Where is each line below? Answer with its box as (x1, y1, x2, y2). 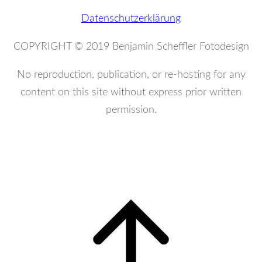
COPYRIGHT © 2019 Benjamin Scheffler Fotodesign (13, 42, 249, 53)
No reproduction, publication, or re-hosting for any (16, 70, 246, 81)
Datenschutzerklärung (81, 13, 181, 25)
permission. (105, 105, 157, 116)
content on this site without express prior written (20, 87, 242, 98)
